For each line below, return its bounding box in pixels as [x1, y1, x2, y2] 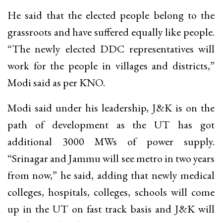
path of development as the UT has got [7, 117, 215, 132]
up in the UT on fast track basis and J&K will [7, 201, 215, 216]
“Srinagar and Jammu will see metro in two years [7, 151, 215, 166]
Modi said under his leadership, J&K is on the [7, 100, 215, 115]
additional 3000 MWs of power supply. [7, 134, 215, 149]
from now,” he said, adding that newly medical [7, 167, 215, 182]
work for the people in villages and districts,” [7, 58, 215, 73]
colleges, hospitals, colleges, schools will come [7, 184, 215, 199]
